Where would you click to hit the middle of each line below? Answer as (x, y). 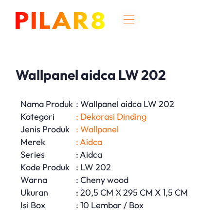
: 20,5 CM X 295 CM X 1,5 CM (132, 192)
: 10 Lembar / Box (110, 205)
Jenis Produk (45, 129)
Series (33, 154)
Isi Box (33, 205)
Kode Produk (45, 167)
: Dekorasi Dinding (111, 116)
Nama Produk (47, 104)
